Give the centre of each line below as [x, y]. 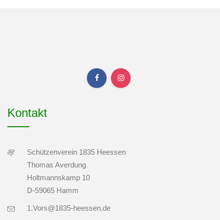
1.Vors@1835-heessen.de [69, 208]
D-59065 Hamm [53, 190]
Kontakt [27, 112]
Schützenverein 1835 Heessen [76, 152]
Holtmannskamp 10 [58, 177]
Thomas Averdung [56, 165]
